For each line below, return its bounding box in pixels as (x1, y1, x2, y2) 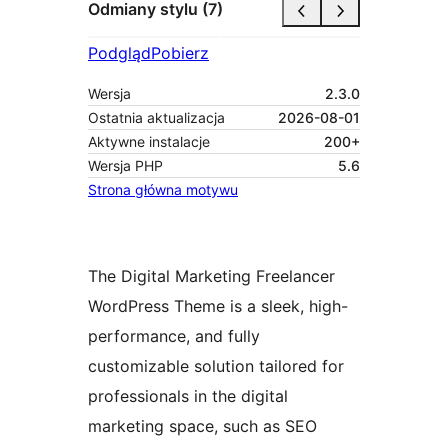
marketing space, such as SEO (88, 415, 317, 436)
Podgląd (88, 42, 151, 63)
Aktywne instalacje (88, 132, 210, 150)
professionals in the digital (88, 385, 288, 406)
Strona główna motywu (88, 180, 238, 198)
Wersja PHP (88, 156, 163, 174)
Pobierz (151, 42, 209, 63)
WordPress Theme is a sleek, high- (88, 295, 348, 316)
